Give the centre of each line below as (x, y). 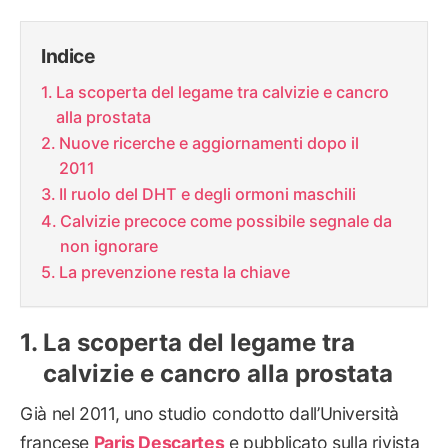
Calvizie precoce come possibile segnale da (226, 221)
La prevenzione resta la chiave (175, 272)
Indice (68, 55)
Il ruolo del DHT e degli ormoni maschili (208, 194)
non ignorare (109, 246)
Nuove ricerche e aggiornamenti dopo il (209, 143)
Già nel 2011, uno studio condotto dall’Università (209, 414)
